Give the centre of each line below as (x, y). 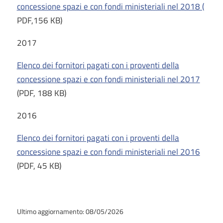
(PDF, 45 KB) (39, 166)
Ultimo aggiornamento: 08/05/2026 (70, 211)
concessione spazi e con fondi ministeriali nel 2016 (108, 152)
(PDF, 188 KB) (41, 93)
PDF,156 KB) (39, 20)
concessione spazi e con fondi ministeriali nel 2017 (108, 79)
